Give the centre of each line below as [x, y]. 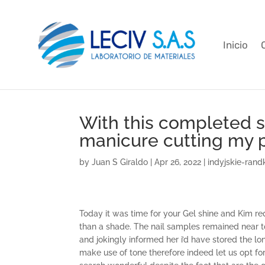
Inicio [235, 45]
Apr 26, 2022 [178, 162]
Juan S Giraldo [120, 162]
